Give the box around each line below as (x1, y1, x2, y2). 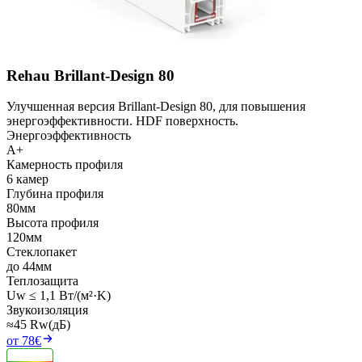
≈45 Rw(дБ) (6, 318, 70, 332)
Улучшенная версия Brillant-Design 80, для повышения (6, 99, 305, 114)
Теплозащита (6, 274, 78, 288)
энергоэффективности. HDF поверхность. (6, 114, 238, 128)
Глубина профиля (6, 187, 103, 201)
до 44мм (6, 259, 52, 274)
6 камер (6, 172, 48, 187)
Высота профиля (6, 216, 99, 230)
